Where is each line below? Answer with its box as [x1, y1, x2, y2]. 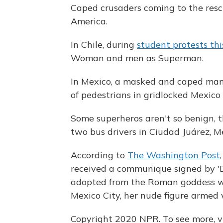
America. [71, 15, 108, 27]
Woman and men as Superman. [71, 52, 204, 64]
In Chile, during [71, 39, 137, 50]
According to [71, 149, 127, 161]
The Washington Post [127, 149, 220, 161]
